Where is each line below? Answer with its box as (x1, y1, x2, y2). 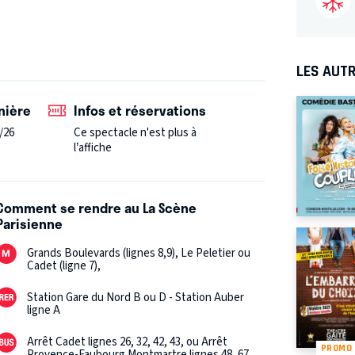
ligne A (27, 301, 61, 319)
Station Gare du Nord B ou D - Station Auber (27, 288, 245, 306)
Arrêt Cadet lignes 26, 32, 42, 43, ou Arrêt (27, 333, 228, 350)
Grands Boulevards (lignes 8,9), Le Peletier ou (27, 244, 251, 261)
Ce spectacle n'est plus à (73, 124, 197, 141)
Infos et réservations (73, 100, 206, 121)
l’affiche (73, 139, 112, 156)
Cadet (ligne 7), (27, 257, 101, 274)
